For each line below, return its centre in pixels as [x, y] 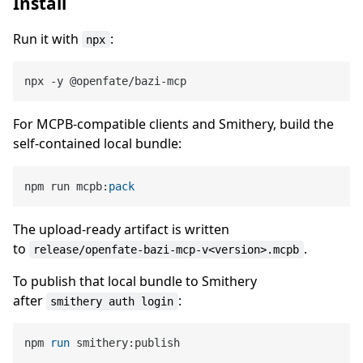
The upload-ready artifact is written [121, 230]
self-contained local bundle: [97, 144]
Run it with [47, 38]
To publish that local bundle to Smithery [135, 282]
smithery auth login [112, 302]
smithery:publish [125, 343]
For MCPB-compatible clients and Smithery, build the [173, 124]
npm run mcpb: [67, 186]
